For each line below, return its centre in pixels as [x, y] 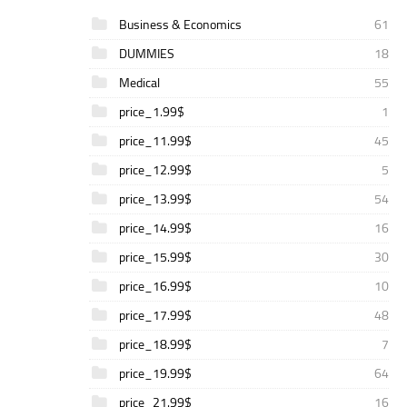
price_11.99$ [154, 141]
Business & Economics [179, 25]
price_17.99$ [154, 315]
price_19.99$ [154, 373]
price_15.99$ [154, 257]
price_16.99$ [154, 286]
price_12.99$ [154, 170]
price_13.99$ [154, 199]
